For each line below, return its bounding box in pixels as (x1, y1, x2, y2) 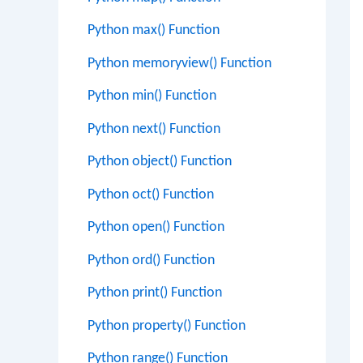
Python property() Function (88, 318, 246, 334)
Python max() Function (88, 23, 220, 38)
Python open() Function (88, 220, 224, 235)
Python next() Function (88, 121, 220, 137)
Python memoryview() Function (88, 55, 271, 71)
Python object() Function (88, 154, 232, 169)
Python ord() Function (88, 252, 215, 268)
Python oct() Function (88, 186, 214, 203)
